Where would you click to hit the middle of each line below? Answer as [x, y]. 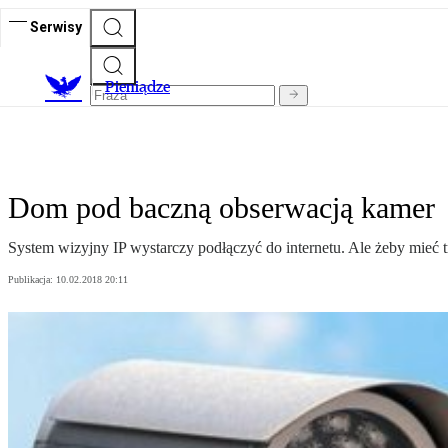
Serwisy [56, 26]
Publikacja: [32, 280]
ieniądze [142, 87]
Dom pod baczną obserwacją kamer [221, 208]
